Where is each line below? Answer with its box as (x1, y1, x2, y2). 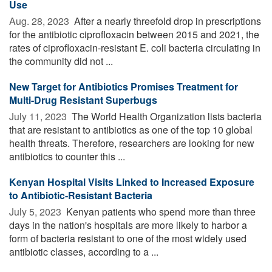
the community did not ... (9, 53, 113, 68)
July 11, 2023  (9, 109, 69, 123)
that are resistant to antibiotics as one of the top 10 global (9, 122, 253, 137)
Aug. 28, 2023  (9, 13, 72, 28)
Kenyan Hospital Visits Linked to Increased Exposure (9, 174, 254, 189)
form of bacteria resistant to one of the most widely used (9, 231, 246, 245)
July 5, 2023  (9, 204, 64, 219)
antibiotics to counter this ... (9, 149, 125, 163)
